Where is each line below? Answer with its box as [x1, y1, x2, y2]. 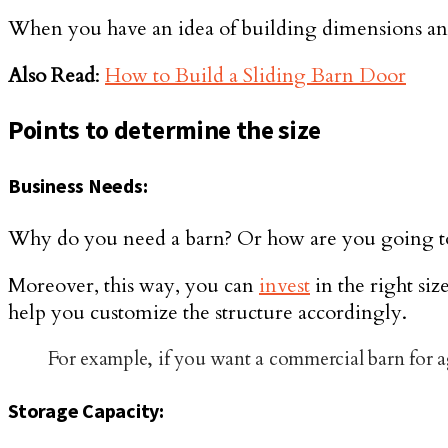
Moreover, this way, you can [8, 271, 259, 299]
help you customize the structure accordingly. [8, 298, 407, 326]
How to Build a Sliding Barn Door [105, 61, 406, 89]
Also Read [8, 61, 95, 89]
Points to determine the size [8, 114, 322, 147]
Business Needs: [8, 172, 148, 198]
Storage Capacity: [8, 398, 164, 424]
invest [259, 271, 310, 299]
